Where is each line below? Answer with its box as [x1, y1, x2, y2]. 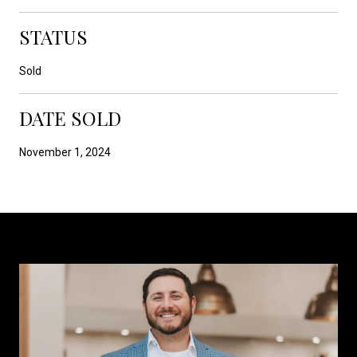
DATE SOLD [19, 104, 121, 131]
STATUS [19, 23, 88, 49]
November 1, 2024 [19, 145, 111, 159]
